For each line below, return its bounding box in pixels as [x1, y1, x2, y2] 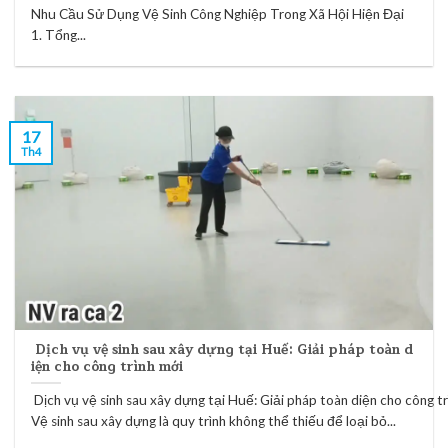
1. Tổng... [31, 26, 87, 43]
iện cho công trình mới [31, 354, 184, 378]
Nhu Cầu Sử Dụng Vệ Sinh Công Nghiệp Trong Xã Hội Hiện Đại [31, 5, 405, 22]
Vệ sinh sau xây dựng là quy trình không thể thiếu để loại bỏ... [31, 413, 397, 430]
